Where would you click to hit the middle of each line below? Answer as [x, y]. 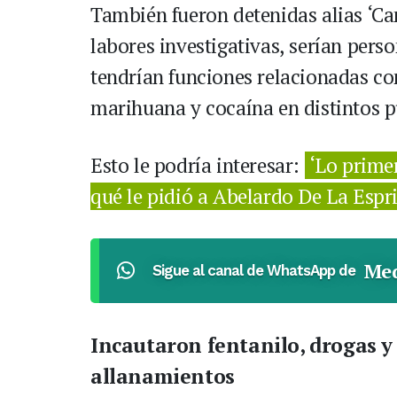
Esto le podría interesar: [198, 165]
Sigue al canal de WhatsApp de [253, 270]
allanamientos [163, 376]
